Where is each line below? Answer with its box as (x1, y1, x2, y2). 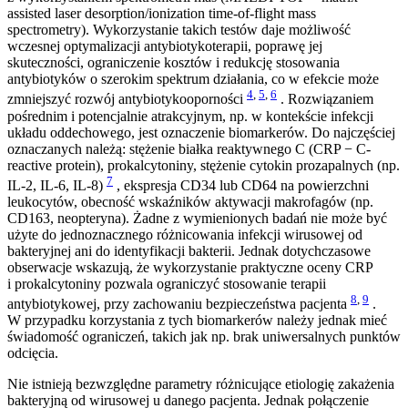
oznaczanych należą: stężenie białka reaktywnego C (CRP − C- (7, 140, 371, 157)
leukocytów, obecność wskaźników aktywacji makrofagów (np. (7, 194, 373, 210)
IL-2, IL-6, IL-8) (7, 178, 107, 194)
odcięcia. (7, 345, 58, 362)
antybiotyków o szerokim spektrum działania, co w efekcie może (7, 71, 379, 87)
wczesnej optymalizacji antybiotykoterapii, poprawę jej (7, 38, 322, 55)
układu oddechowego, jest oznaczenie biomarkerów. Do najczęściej (7, 124, 395, 140)
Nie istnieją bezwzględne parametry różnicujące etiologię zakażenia (7, 376, 394, 393)
